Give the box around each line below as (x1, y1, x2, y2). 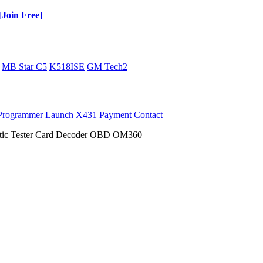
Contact (134, 110, 163, 120)
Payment (99, 110, 131, 120)
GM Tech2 (87, 62, 127, 72)
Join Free (2, 10, 39, 20)
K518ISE (49, 62, 85, 72)
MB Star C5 (2, 62, 47, 72)
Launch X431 (45, 110, 97, 120)
